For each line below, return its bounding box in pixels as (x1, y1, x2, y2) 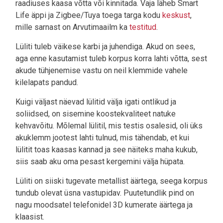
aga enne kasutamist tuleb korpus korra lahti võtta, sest (15, 54, 207, 64)
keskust (162, 10, 190, 20)
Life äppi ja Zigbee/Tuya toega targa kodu (15, 10, 162, 20)
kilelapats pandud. (15, 78, 78, 88)
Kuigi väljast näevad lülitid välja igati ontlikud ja (15, 97, 176, 107)
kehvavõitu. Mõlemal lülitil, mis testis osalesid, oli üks (15, 121, 203, 131)
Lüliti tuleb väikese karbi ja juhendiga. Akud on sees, (15, 42, 195, 52)
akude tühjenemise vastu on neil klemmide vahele (15, 66, 188, 76)
